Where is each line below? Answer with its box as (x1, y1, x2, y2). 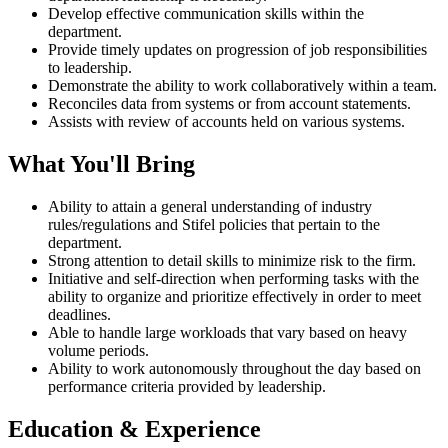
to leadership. (48, 59, 132, 77)
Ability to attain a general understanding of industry (48, 198, 372, 216)
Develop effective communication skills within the (48, 5, 364, 23)
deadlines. (48, 306, 111, 324)
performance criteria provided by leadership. (48, 378, 326, 396)
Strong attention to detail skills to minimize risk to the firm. (48, 252, 416, 270)
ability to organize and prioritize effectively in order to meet (48, 288, 421, 306)
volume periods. (48, 342, 149, 360)
